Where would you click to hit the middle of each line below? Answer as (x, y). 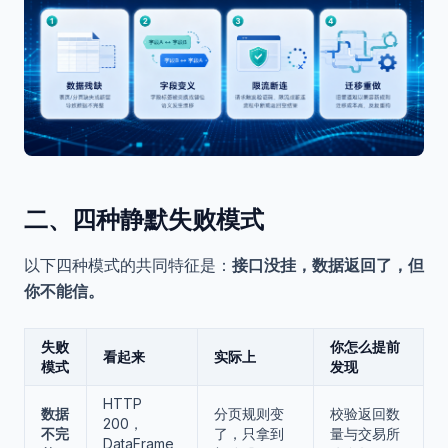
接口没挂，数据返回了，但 (328, 265)
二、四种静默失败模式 (144, 220)
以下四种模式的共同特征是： (128, 265)
